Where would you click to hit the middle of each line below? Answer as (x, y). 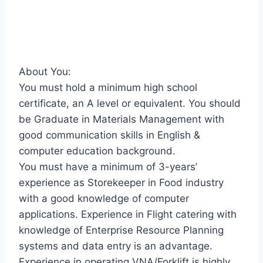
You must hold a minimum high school (108, 88)
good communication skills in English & (109, 135)
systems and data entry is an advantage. (116, 246)
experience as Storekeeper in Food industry (121, 183)
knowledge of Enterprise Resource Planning (121, 230)
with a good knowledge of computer (104, 199)
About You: (45, 72)
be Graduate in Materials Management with (122, 119)
